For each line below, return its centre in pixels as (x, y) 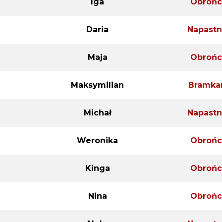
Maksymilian (97, 85)
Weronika (97, 140)
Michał (97, 112)
